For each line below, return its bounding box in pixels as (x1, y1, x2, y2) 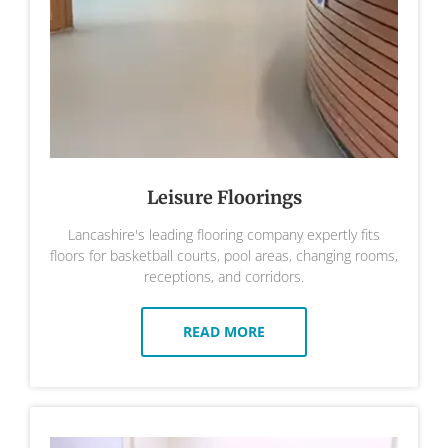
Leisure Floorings (146, 186, 302, 210)
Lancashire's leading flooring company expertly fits (68, 225, 380, 245)
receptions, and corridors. (144, 267, 304, 287)
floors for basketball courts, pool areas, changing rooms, (50, 246, 398, 266)
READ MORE (183, 322, 265, 342)
